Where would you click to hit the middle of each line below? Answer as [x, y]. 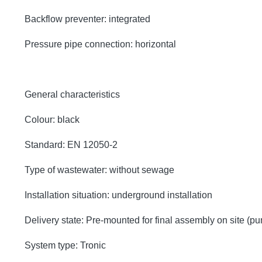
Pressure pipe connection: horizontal [100, 44]
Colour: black [52, 119]
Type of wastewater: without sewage [99, 170]
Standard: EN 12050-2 [71, 144]
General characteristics [72, 94]
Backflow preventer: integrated [87, 19]
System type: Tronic [65, 245]
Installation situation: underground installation [118, 195]
